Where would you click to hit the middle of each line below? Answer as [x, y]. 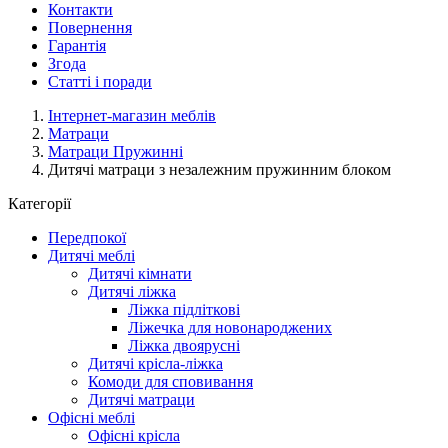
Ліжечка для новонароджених [230, 327]
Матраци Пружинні [115, 151]
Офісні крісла [134, 435]
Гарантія [77, 45]
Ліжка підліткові [184, 309]
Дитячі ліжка [132, 291]
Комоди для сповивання [170, 381]
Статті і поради [100, 81]
